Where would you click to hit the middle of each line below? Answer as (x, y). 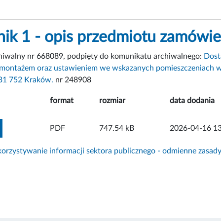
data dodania (192, 100)
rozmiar (112, 100)
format (62, 100)
